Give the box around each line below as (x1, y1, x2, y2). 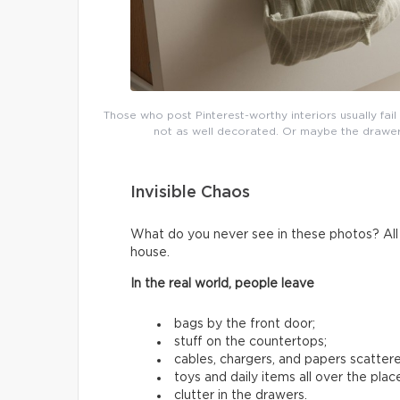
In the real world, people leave (130, 278, 314, 291)
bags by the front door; (174, 318, 315, 331)
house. (130, 246, 170, 260)
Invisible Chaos (130, 185, 250, 202)
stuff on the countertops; (174, 336, 327, 349)
